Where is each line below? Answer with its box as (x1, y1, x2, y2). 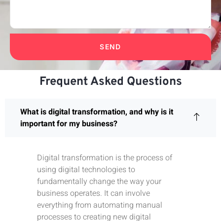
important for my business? (20, 117, 117, 130)
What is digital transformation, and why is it (20, 106, 173, 118)
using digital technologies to (37, 163, 135, 176)
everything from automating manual (37, 199, 162, 211)
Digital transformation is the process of (37, 151, 172, 164)
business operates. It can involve (37, 187, 150, 199)
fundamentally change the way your (37, 175, 161, 187)
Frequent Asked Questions (39, 74, 182, 89)
